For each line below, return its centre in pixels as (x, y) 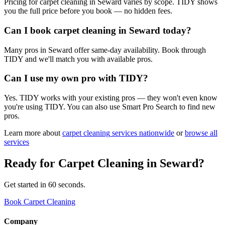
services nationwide (142, 133)
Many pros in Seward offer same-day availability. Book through (105, 50)
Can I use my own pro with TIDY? (76, 78)
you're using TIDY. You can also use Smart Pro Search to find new (110, 107)
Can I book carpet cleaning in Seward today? (98, 30)
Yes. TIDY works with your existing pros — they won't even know (111, 98)
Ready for (31, 163)
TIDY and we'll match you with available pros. (78, 59)
